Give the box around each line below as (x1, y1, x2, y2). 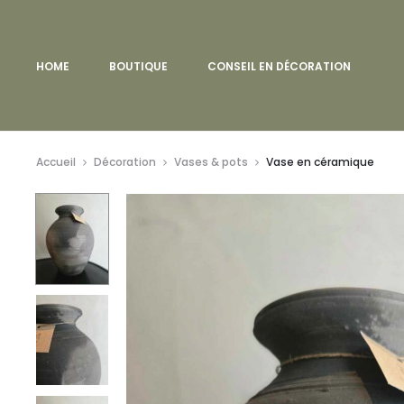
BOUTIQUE (109, 58, 168, 74)
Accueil (36, 154, 76, 170)
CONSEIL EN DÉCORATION (207, 58, 351, 74)
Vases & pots (174, 154, 248, 170)
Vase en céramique (266, 154, 374, 170)
